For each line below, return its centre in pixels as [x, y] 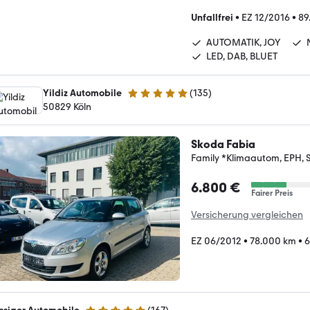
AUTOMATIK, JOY [243, 43]
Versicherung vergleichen [247, 215]
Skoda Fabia [223, 144]
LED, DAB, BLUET [242, 56]
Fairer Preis [272, 193]
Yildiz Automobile [82, 93]
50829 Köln [67, 107]
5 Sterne [145, 99]
